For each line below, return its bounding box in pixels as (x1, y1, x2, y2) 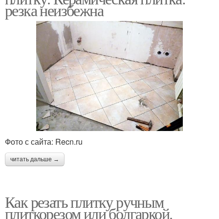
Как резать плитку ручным (5, 191, 164, 212)
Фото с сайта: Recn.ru (5, 135, 83, 147)
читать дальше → (10, 155, 59, 163)
